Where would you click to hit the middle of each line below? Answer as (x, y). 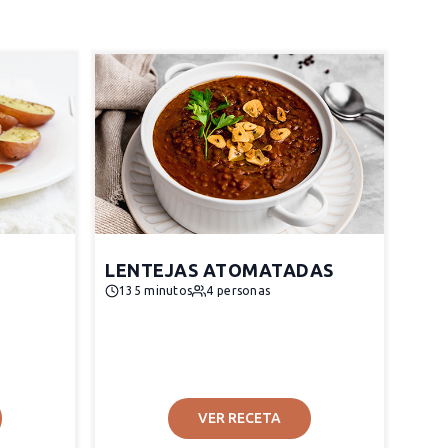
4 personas (238, 290)
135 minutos (156, 290)
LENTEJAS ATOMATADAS (219, 270)
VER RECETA (239, 418)
